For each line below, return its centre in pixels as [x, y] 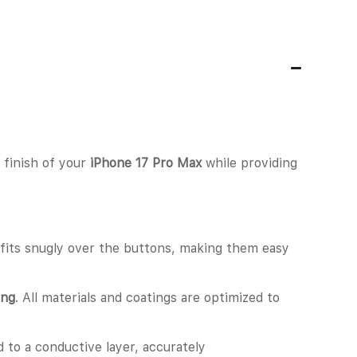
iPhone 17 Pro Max [146, 163]
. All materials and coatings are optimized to [147, 297]
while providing [249, 163]
